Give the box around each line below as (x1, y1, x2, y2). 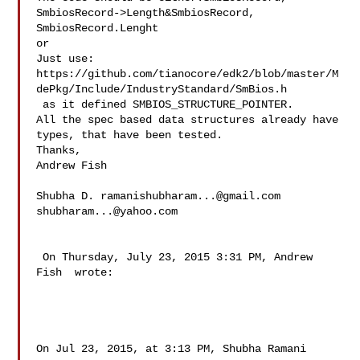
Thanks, (36, 144, 82, 157)
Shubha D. (36, 190, 101, 202)
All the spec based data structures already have (36, 113, 339, 126)
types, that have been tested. (36, 129, 230, 141)
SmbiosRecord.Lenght (36, 22, 159, 35)
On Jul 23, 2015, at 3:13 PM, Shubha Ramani (36, 342, 307, 355)
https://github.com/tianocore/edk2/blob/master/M (36, 67, 339, 80)
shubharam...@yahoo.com (36, 205, 178, 218)
